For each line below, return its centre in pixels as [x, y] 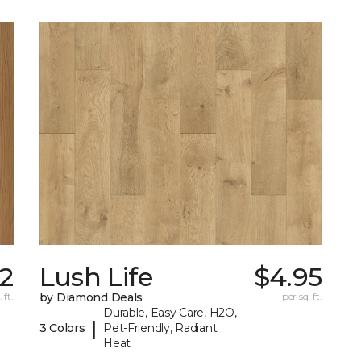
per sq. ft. [302, 297]
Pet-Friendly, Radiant [160, 328]
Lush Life [95, 277]
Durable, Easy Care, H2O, [170, 313]
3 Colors [62, 328]
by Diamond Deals [91, 298]
